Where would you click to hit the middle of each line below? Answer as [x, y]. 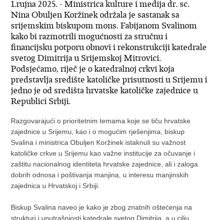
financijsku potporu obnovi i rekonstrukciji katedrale [109, 47]
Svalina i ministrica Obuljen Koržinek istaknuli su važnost [98, 143]
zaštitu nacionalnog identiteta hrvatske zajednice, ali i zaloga [105, 164]
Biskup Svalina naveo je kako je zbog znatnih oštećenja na [102, 207]
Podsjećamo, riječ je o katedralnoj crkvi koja [93, 69]
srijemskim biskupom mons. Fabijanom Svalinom [104, 26]
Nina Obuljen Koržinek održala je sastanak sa [95, 15]
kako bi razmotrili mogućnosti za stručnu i [89, 37]
